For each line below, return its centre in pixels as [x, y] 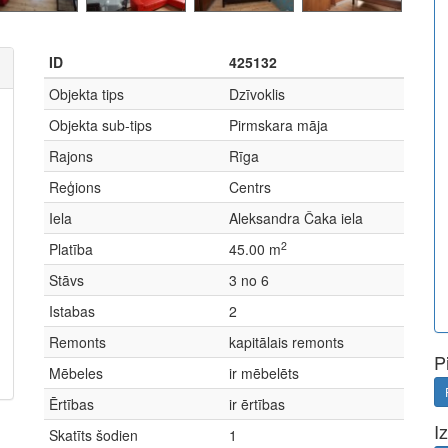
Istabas [72, 311]
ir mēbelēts [264, 373]
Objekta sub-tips [100, 125]
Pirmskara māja [278, 125]
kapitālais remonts [286, 342]
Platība [71, 249]
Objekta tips [86, 94]
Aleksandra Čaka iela [296, 218]
